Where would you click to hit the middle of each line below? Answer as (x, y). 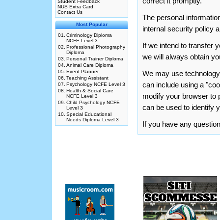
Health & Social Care (90, 91)
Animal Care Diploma (90, 65)
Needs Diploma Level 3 (93, 120)
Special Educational (89, 114)
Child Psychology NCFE (93, 102)
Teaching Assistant (87, 78)
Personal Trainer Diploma (95, 59)
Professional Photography (96, 47)
